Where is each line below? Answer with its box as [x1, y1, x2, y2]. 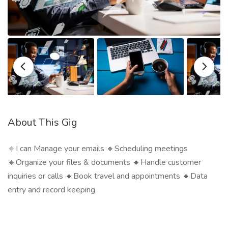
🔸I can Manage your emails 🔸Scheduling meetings [8, 143, 188, 155]
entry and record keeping [8, 184, 95, 196]
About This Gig [8, 116, 77, 130]
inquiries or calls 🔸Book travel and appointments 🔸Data [8, 170, 208, 182]
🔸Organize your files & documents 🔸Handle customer [8, 157, 201, 168]
